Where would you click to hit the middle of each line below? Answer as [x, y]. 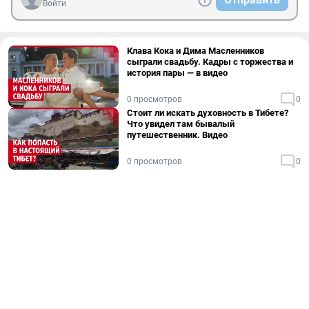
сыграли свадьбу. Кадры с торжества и [210, 62]
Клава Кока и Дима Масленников [196, 51]
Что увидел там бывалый [181, 124]
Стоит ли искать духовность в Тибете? [208, 113]
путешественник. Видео [177, 135]
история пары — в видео [177, 73]
